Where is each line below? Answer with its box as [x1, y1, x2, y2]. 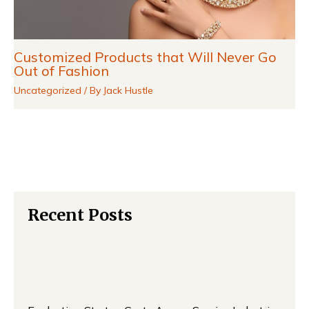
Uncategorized [14, 83, 81, 97]
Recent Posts [28, 204, 132, 225]
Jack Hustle [103, 83, 153, 97]
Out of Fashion [14, 61, 109, 79]
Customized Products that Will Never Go [14, 48, 277, 66]
